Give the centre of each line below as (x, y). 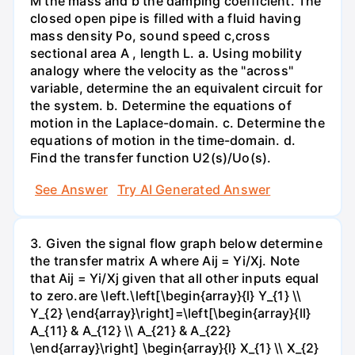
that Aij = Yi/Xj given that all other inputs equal (175, 278)
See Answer (71, 189)
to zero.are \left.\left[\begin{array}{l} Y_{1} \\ (166, 295)
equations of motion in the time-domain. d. (163, 141)
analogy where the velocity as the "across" (162, 71)
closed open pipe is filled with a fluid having (166, 19)
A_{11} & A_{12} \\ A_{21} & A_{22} (131, 330)
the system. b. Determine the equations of (161, 106)
